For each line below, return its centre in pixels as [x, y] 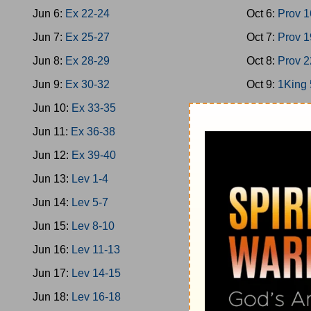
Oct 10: [266, 108]
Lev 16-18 [96, 297]
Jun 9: [49, 84]
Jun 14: [52, 202]
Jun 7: [49, 37]
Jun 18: [52, 297]
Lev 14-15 [96, 273]
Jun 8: [49, 61]
